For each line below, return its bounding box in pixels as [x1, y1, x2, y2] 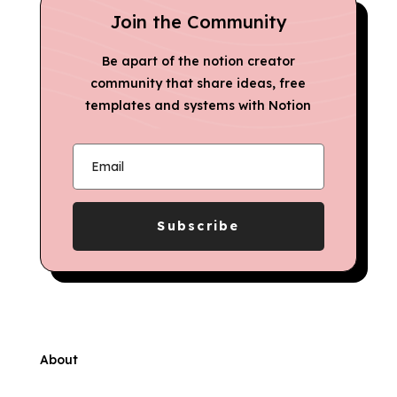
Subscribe [157, 218, 240, 235]
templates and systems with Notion [85, 97, 312, 114]
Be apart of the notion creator [101, 53, 295, 70]
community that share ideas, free [90, 75, 307, 92]
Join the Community [109, 11, 287, 34]
